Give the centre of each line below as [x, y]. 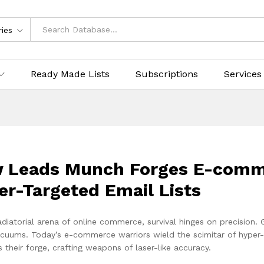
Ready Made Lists [70, 74]
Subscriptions [167, 74]
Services [243, 74]
